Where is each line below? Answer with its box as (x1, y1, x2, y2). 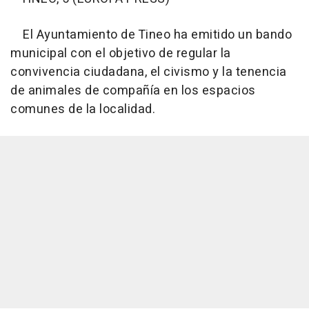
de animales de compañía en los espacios (10, 81, 256, 100)
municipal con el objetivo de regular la (10, 43, 231, 63)
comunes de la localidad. (10, 99, 155, 119)
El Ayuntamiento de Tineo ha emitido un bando (10, 25, 292, 44)
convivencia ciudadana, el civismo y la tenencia (10, 62, 287, 81)
